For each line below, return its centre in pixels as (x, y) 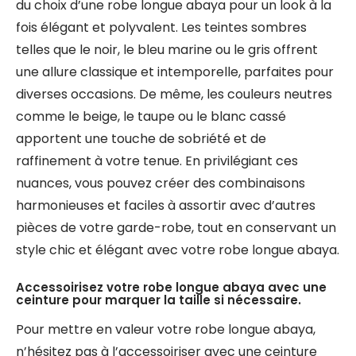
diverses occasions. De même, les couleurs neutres (174, 94)
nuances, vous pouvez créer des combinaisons (161, 183)
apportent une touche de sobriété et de (141, 139)
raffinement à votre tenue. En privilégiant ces (157, 161)
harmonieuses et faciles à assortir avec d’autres (166, 205)
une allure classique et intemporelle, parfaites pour (175, 72)
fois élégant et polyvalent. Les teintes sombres (161, 27)
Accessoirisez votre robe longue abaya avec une (171, 287)
